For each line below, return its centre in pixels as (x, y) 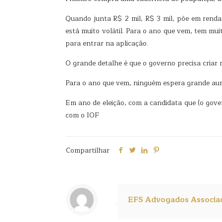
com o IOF (83, 115)
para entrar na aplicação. (107, 43)
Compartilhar (88, 150)
